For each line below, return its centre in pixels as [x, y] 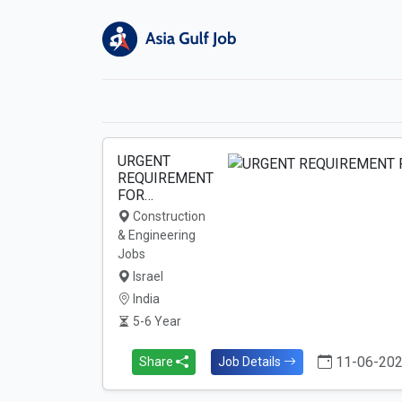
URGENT [144, 161]
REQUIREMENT [166, 178]
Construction [168, 216]
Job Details [250, 362]
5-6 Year [156, 321]
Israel [147, 276]
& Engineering [157, 235]
